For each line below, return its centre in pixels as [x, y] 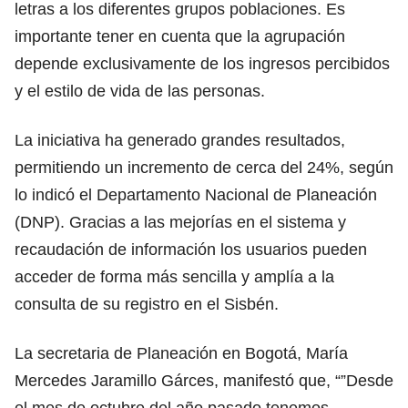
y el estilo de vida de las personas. [140, 91]
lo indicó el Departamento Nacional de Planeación [196, 194]
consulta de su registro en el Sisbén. [147, 304]
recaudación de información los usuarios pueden [191, 249]
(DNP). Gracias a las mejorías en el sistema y [180, 222]
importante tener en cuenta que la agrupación [180, 36]
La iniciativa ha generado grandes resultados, [180, 140]
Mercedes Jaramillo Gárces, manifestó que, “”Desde [204, 380]
